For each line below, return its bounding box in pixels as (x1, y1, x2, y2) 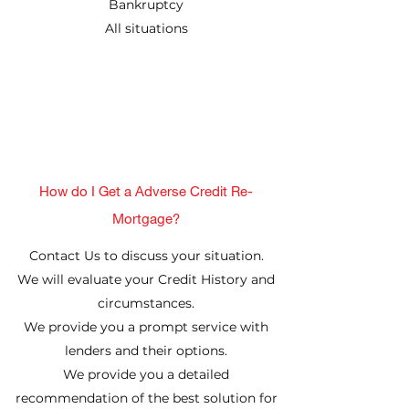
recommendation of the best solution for (15, 390, 278, 406)
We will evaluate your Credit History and (17, 271, 275, 288)
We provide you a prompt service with (24, 319, 268, 335)
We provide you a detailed (63, 366, 229, 383)
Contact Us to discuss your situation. (28, 247, 264, 264)
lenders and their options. (65, 342, 227, 359)
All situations (104, 20, 188, 37)
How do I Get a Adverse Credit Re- (39, 183, 253, 199)
